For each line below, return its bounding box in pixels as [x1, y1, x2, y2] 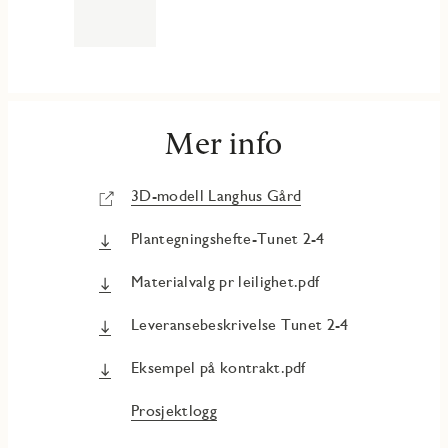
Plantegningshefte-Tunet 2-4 [131, 228, 325, 248]
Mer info [165, 123, 283, 162]
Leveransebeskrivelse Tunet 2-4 [131, 314, 349, 334]
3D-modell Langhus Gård [131, 185, 302, 205]
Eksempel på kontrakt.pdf [131, 357, 306, 377]
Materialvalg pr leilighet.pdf [131, 271, 320, 291]
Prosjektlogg [131, 400, 217, 420]
